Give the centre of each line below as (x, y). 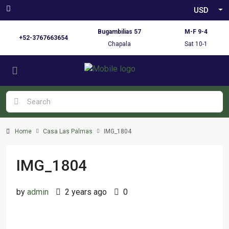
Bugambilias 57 (120, 32)
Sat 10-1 (196, 44)
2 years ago (85, 192)
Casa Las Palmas (68, 131)
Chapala (120, 44)
